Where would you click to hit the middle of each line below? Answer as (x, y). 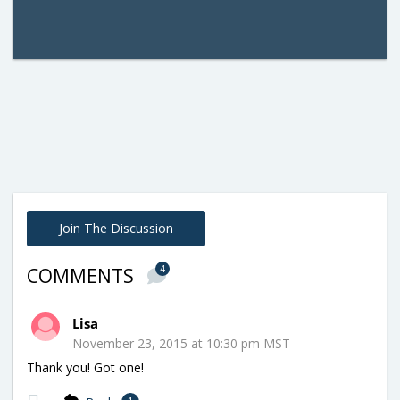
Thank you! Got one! (85, 367)
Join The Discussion (116, 228)
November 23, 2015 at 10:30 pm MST (181, 343)
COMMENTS (83, 275)
